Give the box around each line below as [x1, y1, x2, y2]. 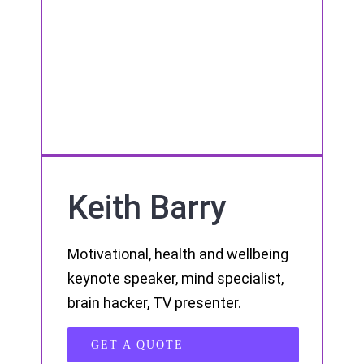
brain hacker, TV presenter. [67, 294, 241, 312]
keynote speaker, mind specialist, [67, 270, 284, 288]
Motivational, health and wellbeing [67, 245, 288, 263]
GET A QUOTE [90, 339, 184, 352]
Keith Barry [67, 188, 226, 227]
